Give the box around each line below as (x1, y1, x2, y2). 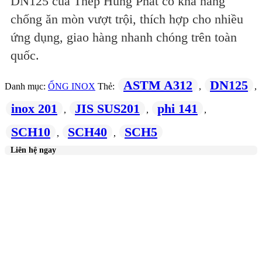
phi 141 (157, 101, 198, 116)
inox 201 (11, 101, 57, 116)
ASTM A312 (123, 78, 192, 93)
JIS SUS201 (75, 101, 140, 116)
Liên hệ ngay (11, 146, 56, 155)
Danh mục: (5, 81, 48, 92)
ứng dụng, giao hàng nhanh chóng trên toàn (11, 30, 237, 45)
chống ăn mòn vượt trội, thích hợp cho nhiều (11, 12, 243, 27)
